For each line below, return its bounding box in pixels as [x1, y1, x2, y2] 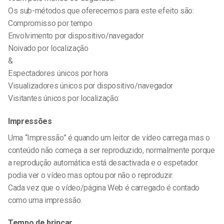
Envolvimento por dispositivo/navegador [8, 30, 144, 40]
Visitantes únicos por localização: [8, 93, 120, 103]
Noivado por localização [8, 43, 88, 53]
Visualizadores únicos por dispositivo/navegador [8, 80, 173, 90]
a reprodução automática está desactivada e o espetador [8, 157, 198, 167]
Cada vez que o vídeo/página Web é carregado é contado [8, 182, 200, 192]
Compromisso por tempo [8, 18, 92, 28]
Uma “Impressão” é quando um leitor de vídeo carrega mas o [8, 132, 210, 142]
